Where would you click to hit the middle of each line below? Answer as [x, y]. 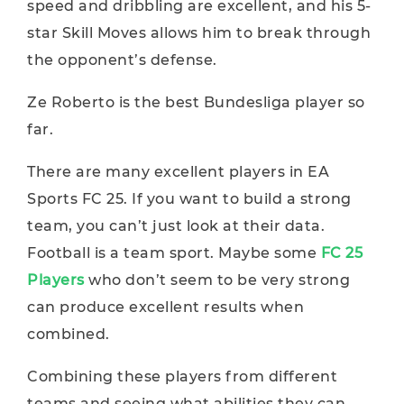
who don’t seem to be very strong [217, 280]
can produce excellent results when [165, 307]
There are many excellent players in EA [178, 172]
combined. [69, 334]
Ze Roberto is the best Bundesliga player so [196, 102]
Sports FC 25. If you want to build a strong [189, 199]
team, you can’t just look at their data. [176, 226]
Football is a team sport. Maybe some [174, 253]
